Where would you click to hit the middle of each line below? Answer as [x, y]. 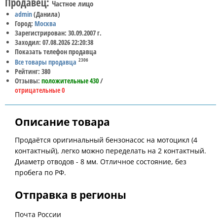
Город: [25, 24]
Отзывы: [28, 80]
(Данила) [46, 14]
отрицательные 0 [40, 90]
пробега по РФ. [40, 172]
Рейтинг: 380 [33, 71]
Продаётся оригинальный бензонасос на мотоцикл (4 [106, 140]
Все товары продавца [46, 62]
